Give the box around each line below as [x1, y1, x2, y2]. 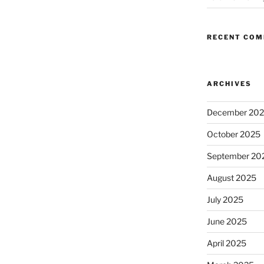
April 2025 [206, 237, 246, 248]
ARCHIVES [206, 79, 252, 88]
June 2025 [206, 216, 247, 226]
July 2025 [206, 194, 243, 204]
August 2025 [206, 172, 256, 183]
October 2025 [206, 128, 260, 139]
